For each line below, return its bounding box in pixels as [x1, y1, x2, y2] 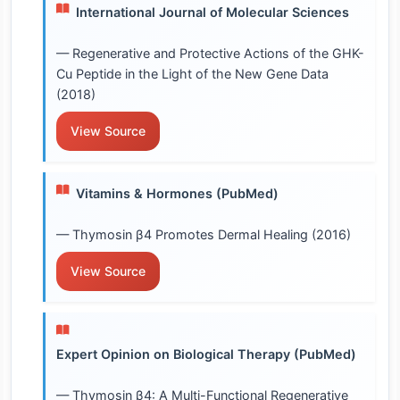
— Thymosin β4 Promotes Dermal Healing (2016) [56, 226, 351, 242]
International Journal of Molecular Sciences [76, 4, 349, 20]
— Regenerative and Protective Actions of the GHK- [56, 45, 364, 61]
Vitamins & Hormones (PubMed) [76, 185, 279, 201]
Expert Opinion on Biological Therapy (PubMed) [56, 346, 356, 362]
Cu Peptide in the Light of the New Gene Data [56, 65, 329, 81]
